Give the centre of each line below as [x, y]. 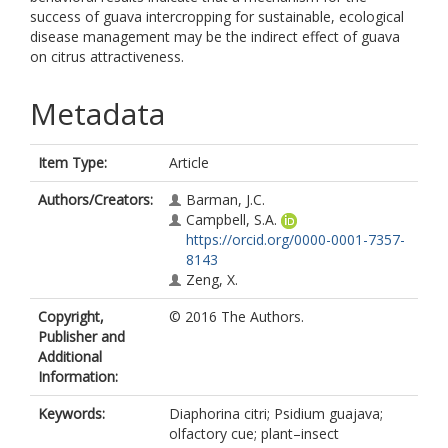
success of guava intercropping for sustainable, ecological [217, 16]
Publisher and [81, 336]
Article [189, 162]
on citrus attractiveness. [107, 56]
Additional [70, 356]
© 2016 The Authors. [236, 316]
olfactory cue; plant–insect [254, 433]
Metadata [97, 113]
